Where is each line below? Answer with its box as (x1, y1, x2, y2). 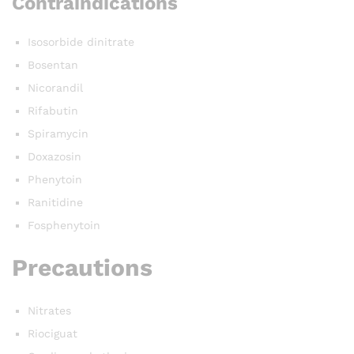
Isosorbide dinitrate (28, 36, 134, 49)
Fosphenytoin (28, 219, 100, 232)
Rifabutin (28, 104, 78, 118)
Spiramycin (28, 127, 88, 141)
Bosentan (28, 58, 78, 72)
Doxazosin (28, 150, 81, 164)
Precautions (12, 253, 153, 281)
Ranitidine (28, 196, 83, 209)
